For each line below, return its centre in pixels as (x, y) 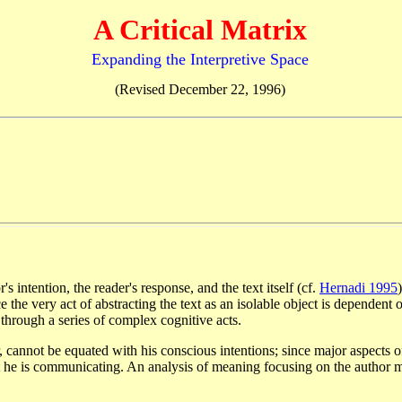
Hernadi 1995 (358, 288)
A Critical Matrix (200, 30)
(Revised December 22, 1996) (200, 89)
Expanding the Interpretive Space (200, 59)
